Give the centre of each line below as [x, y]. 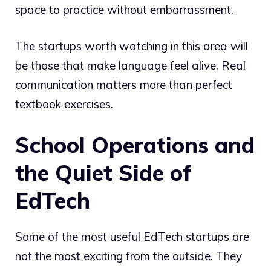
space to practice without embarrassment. [124, 9]
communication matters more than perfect [124, 85]
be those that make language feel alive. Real [130, 66]
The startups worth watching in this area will [132, 46]
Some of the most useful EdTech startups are [132, 236]
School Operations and [135, 145]
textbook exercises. [64, 104]
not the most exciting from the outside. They [129, 256]
